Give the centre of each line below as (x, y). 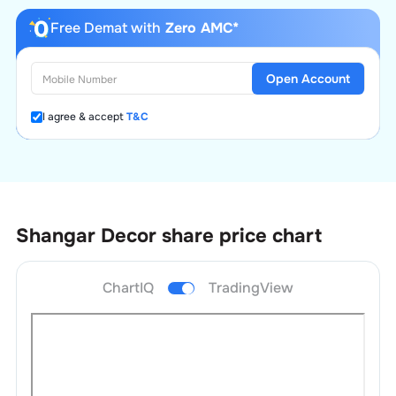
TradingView (251, 287)
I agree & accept (83, 117)
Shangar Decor (86, 236)
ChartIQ (128, 287)
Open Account (308, 78)
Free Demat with (105, 28)
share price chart (241, 236)
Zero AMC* (199, 28)
